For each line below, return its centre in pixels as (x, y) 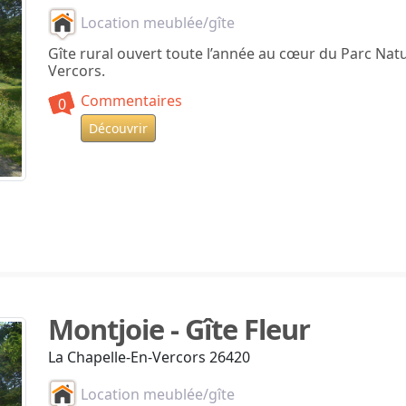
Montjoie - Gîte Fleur (179, 329)
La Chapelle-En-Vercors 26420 (149, 357)
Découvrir (118, 129)
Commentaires (131, 101)
